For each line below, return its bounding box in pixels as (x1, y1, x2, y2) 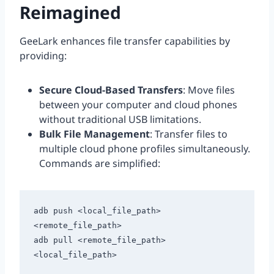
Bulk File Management (39, 127, 150, 141)
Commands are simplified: (39, 157, 160, 171)
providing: (20, 49, 67, 63)
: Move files (183, 83, 235, 97)
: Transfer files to (150, 127, 228, 141)
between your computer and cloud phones (39, 98, 237, 112)
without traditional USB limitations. (39, 113, 201, 127)
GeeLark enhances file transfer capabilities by (20, 34, 230, 48)
